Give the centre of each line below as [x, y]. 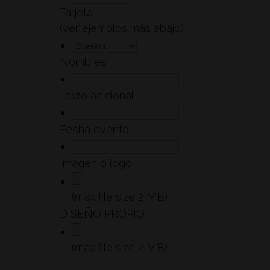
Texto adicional [96, 96]
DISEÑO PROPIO [102, 214]
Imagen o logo [96, 163]
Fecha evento [94, 130]
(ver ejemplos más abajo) [121, 28]
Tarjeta [76, 13]
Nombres [83, 62]
